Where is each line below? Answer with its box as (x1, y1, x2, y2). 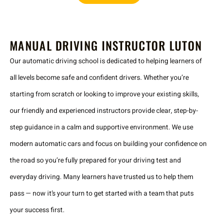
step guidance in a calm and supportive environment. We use (10, 122, 193, 132)
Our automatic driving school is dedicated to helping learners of (10, 55, 202, 66)
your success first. (10, 204, 65, 215)
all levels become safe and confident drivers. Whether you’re (10, 72, 189, 83)
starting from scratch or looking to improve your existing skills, (10, 89, 199, 99)
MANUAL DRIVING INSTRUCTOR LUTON (10, 36, 202, 54)
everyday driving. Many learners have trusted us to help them (10, 171, 193, 182)
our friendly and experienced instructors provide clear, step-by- (10, 105, 198, 116)
